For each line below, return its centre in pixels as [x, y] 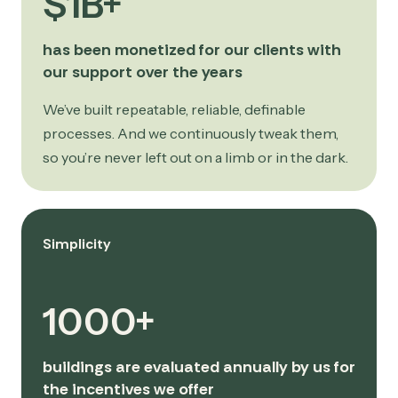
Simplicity [77, 244]
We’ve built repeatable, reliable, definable [174, 109]
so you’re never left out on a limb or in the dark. [195, 157]
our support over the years [143, 72]
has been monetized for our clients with [192, 49]
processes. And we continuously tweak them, [191, 133]
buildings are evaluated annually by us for [199, 366]
